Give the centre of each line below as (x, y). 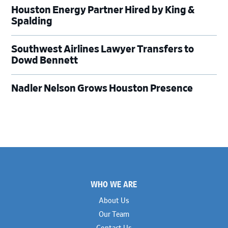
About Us (114, 201)
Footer (19, 173)
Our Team (114, 215)
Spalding (33, 22)
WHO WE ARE (114, 184)
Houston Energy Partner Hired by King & (103, 10)
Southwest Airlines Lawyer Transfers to (103, 50)
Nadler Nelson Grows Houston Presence (102, 89)
